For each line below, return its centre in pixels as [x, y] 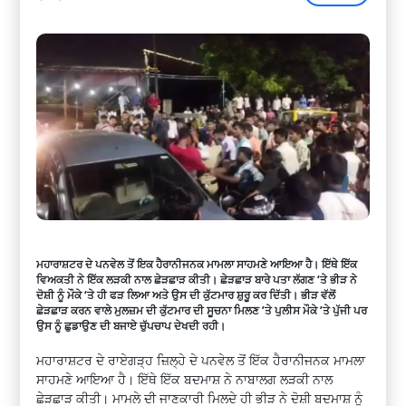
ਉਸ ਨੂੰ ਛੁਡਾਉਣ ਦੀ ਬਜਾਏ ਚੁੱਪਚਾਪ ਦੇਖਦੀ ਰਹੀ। [131, 325]
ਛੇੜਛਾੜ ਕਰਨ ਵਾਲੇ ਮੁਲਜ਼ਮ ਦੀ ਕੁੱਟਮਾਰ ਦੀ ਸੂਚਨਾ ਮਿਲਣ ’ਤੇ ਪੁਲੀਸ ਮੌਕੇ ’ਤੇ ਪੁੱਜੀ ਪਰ [202, 310]
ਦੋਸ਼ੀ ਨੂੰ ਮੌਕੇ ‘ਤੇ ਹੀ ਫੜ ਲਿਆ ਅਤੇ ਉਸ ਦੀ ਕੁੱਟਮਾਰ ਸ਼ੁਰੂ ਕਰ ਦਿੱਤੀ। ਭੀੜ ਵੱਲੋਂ [186, 295]
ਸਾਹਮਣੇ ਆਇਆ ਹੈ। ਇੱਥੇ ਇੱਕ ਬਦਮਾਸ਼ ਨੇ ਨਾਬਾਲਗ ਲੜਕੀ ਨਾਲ [185, 380]
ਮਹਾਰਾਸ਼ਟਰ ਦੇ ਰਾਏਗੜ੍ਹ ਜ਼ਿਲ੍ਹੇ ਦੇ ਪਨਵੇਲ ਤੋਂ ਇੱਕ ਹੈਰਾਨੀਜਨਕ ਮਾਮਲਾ [201, 361]
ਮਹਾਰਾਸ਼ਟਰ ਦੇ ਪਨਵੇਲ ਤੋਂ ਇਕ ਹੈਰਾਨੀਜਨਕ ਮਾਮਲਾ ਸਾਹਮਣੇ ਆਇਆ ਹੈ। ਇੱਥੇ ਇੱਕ [197, 264]
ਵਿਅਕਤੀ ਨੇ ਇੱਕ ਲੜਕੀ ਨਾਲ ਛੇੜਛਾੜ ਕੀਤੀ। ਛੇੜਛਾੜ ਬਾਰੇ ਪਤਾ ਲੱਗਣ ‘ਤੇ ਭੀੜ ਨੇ [197, 279]
